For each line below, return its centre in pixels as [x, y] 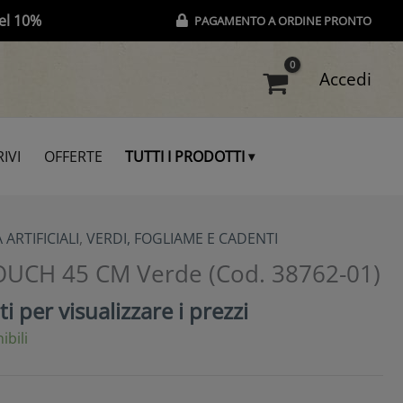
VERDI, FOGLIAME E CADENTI [182, 238]
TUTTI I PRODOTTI [185, 156]
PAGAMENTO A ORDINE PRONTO [283, 21]
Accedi [345, 79]
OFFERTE [73, 156]
